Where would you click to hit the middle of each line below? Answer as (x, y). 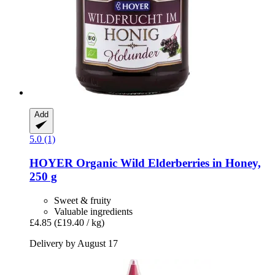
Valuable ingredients (93, 211)
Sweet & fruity (83, 200)
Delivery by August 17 (74, 243)
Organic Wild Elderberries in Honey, (167, 163)
